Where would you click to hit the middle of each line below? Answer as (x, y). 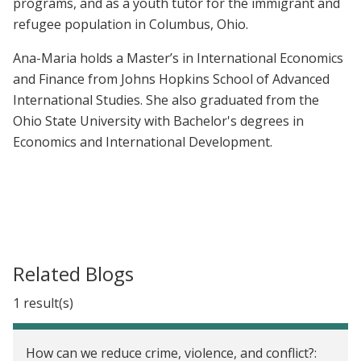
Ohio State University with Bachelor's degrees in (158, 120)
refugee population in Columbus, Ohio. (131, 24)
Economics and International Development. (143, 141)
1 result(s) (43, 303)
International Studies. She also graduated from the (166, 100)
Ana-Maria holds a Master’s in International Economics (178, 58)
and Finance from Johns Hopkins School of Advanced (171, 79)
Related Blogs (73, 273)
